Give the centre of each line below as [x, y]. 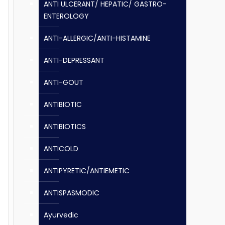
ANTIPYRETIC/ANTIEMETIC [87, 171]
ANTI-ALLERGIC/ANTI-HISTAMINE [97, 38]
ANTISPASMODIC [72, 193]
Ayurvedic [61, 215]
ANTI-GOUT [64, 82]
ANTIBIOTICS [65, 127]
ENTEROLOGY [66, 16]
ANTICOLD [61, 149]
